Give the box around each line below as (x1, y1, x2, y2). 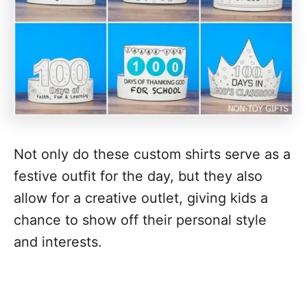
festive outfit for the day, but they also (14, 168, 262, 184)
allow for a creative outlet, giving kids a (14, 190, 268, 206)
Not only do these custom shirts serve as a (14, 146, 291, 162)
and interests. (14, 234, 102, 250)
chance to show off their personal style (14, 212, 267, 228)
